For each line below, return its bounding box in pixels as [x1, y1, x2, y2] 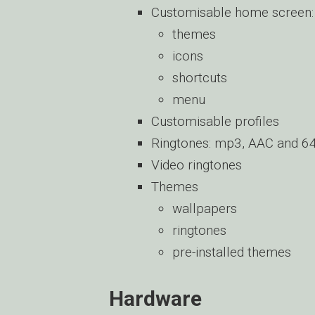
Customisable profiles [151, 113, 279, 129]
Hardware [109, 286, 202, 311]
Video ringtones [151, 157, 242, 173]
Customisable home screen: [151, 4, 314, 20]
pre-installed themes [172, 244, 291, 260]
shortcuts [172, 70, 227, 86]
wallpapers [172, 200, 237, 217]
